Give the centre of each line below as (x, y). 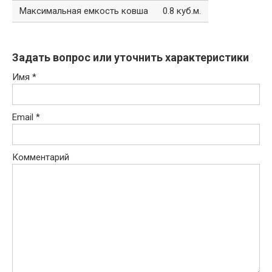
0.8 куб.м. (182, 11)
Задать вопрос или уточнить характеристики (131, 58)
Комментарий (41, 158)
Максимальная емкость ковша (84, 11)
